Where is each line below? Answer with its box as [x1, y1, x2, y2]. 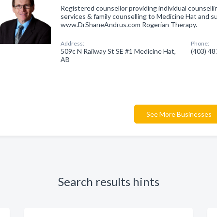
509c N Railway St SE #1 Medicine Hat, [61, 47, 176, 55]
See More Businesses [146, 110, 212, 118]
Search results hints [58, 174, 159, 188]
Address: [61, 40, 85, 47]
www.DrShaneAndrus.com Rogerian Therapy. [61, 20, 198, 29]
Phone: [191, 40, 210, 47]
